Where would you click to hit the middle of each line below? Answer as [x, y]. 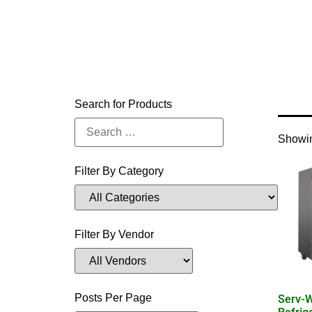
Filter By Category [119, 171]
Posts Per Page [114, 298]
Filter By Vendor [115, 235]
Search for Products [124, 104]
